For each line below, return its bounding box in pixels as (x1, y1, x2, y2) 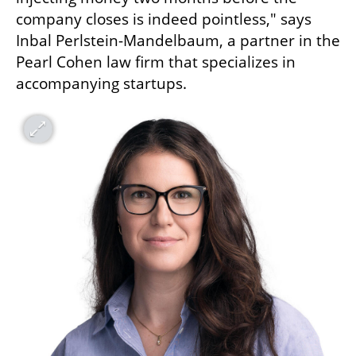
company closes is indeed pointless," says (16, 9, 311, 30)
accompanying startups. (16, 73, 187, 95)
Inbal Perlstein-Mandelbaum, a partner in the (16, 30, 340, 52)
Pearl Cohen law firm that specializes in (16, 52, 296, 73)
